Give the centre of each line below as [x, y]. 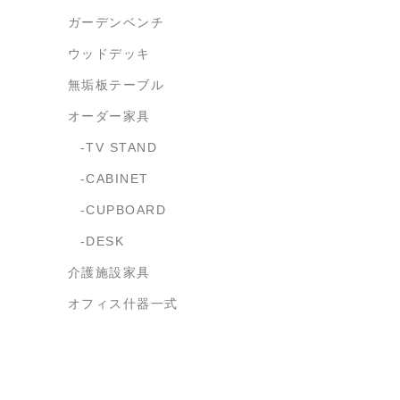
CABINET [117, 179]
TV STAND [122, 147]
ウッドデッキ [109, 54]
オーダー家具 [109, 116]
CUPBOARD [126, 210]
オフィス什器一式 [123, 304]
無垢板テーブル [117, 85]
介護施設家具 [109, 272]
